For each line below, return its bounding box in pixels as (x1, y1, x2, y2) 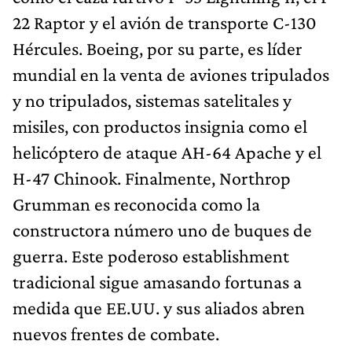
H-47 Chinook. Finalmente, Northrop (13, 167, 291, 189)
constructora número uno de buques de (13, 218, 312, 240)
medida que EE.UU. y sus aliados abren (13, 296, 305, 318)
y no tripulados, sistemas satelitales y (13, 89, 291, 111)
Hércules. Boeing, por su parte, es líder (13, 37, 302, 59)
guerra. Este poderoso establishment (13, 244, 289, 266)
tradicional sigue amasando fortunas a (13, 270, 302, 292)
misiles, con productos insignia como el (13, 115, 307, 137)
